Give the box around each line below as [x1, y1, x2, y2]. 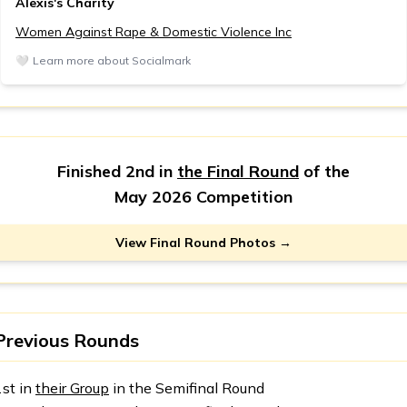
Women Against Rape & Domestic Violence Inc [15, 23, 292, 40]
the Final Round [177, 160, 299, 182]
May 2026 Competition [114, 185, 293, 207]
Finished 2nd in [57, 160, 177, 182]
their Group [35, 378, 109, 397]
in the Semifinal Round [109, 378, 264, 397]
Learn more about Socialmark [33, 53, 191, 67]
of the [299, 160, 350, 182]
